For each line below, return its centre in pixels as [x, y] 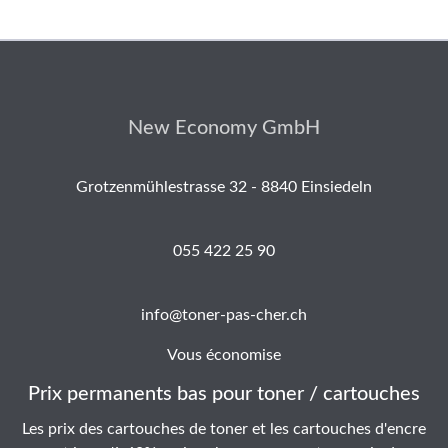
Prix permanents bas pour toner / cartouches [224, 394]
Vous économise [224, 355]
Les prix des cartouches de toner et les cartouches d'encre [224, 429]
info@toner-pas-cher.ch [224, 315]
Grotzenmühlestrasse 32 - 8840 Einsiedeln [224, 187]
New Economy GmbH [224, 128]
